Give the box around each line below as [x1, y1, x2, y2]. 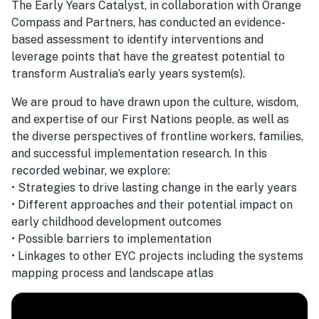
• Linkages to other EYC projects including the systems [11, 249, 303, 263]
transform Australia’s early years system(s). [11, 66, 245, 80]
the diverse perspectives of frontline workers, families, [11, 129, 303, 143]
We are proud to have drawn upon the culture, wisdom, [11, 95, 298, 109]
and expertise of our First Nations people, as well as [11, 112, 289, 126]
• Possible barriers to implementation [11, 231, 211, 246]
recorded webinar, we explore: [11, 163, 170, 177]
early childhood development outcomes [11, 214, 221, 229]
